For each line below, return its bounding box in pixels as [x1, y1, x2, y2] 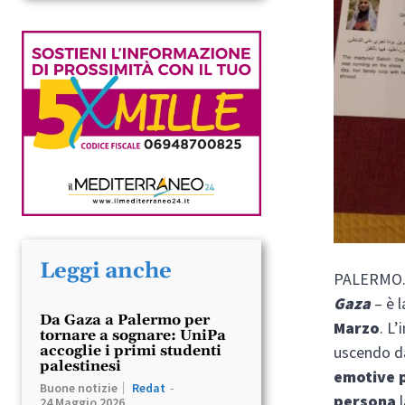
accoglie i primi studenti [40, 341, 221, 360]
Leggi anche [40, 257, 172, 285]
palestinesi [40, 356, 121, 375]
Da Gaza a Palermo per [40, 310, 210, 329]
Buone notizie [40, 379, 118, 396]
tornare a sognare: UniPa [40, 325, 226, 344]
